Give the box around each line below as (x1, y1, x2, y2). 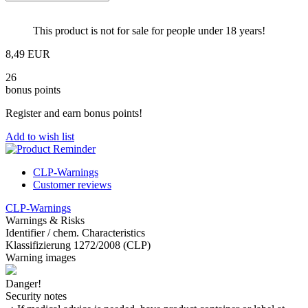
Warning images (5, 251, 76, 263)
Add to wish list (5, 130, 74, 142)
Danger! (5, 277, 41, 289)
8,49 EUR (5, 47, 50, 60)
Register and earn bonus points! (5, 107, 142, 119)
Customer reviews (33, 178, 111, 190)
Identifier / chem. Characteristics (5, 226, 145, 239)
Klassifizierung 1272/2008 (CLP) (5, 239, 151, 251)
